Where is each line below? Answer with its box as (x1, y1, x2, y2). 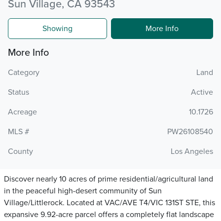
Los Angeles (171, 147, 213, 156)
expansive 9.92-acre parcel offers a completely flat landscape (4, 210, 214, 220)
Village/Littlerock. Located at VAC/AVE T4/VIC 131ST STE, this (4, 198, 215, 208)
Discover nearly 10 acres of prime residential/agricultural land (4, 174, 213, 184)
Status (8, 87, 29, 97)
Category (8, 68, 39, 77)
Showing (42, 24, 73, 34)
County (8, 147, 33, 156)
